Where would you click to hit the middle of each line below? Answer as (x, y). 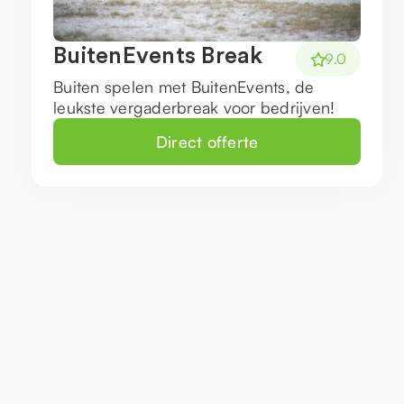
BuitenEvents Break (158, 56)
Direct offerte (207, 141)
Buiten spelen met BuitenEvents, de (184, 87)
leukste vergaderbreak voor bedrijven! (194, 108)
